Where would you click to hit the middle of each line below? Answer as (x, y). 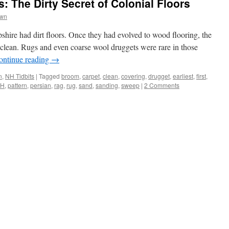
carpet (91, 76)
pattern (17, 85)
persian (41, 85)
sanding (107, 85)
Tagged (49, 76)
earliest (183, 76)
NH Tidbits (20, 76)
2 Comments (162, 85)
